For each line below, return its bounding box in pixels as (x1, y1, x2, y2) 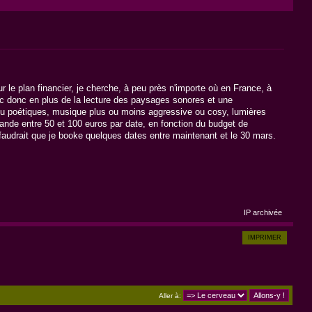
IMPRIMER (247, 234, 281, 242)
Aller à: (159, 291, 182, 299)
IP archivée (241, 208, 282, 217)
